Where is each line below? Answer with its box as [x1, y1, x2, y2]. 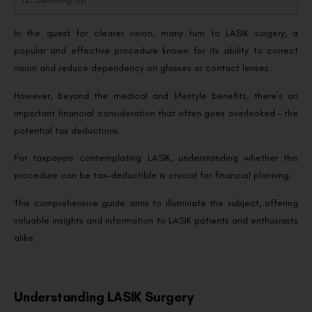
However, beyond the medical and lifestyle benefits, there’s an [14, 89, 298, 102]
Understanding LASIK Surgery [14, 289, 194, 306]
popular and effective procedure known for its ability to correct [14, 45, 298, 57]
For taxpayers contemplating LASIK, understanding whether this [14, 152, 298, 164]
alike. [14, 231, 36, 244]
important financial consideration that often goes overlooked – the [14, 107, 298, 119]
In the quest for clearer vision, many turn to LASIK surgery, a [14, 27, 298, 40]
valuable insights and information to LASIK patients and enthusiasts [14, 214, 298, 226]
